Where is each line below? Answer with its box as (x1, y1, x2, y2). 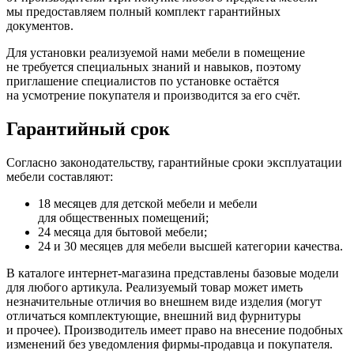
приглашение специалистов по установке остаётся (6, 73, 279, 88)
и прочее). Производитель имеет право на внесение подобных (6, 322, 343, 337)
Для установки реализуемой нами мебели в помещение (6, 45, 305, 59)
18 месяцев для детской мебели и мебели (38, 196, 258, 210)
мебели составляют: (6, 169, 113, 183)
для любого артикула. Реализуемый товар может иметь (6, 280, 303, 294)
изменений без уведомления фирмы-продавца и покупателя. (6, 337, 333, 351)
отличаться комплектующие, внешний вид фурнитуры (6, 308, 301, 322)
